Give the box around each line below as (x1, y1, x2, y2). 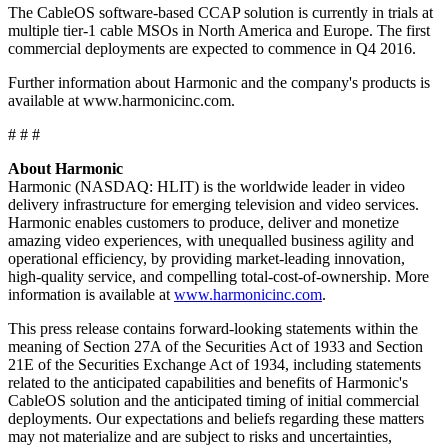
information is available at (8, 285, 174, 303)
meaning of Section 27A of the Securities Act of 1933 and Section (8, 337, 423, 355)
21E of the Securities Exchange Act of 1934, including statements (8, 355, 421, 373)
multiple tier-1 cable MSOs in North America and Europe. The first (8, 21, 430, 39)
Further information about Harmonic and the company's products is (8, 73, 430, 91)
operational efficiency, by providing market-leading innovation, (8, 249, 405, 267)
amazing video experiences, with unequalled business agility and (8, 231, 414, 249)
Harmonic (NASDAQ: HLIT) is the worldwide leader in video (8, 177, 405, 195)
